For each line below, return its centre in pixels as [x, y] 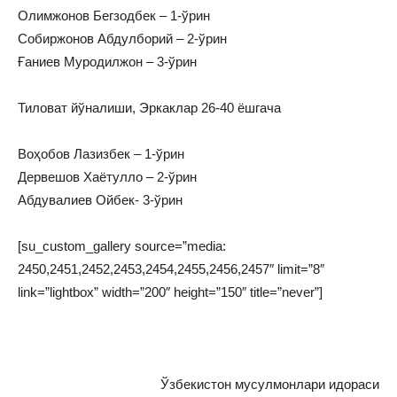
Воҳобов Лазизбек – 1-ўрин [101, 154]
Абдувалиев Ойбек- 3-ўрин [100, 200]
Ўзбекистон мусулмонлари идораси [270, 385]
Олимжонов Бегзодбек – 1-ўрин [114, 16]
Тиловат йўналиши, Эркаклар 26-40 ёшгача [149, 108]
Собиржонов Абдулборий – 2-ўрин [122, 39]
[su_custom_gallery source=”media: [122, 246]
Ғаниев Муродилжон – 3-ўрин [107, 62]
